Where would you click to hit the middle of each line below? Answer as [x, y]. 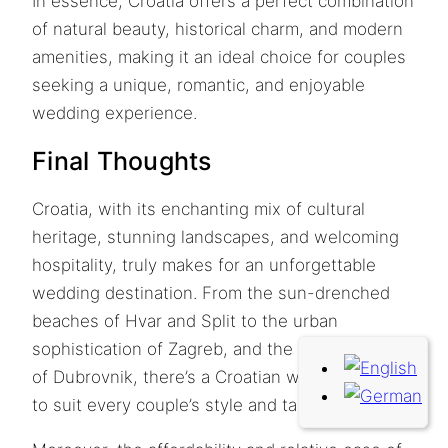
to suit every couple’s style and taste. [179, 405]
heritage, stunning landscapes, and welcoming [215, 237]
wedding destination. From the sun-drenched [211, 293]
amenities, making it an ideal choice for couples [219, 56]
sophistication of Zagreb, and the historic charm [220, 349]
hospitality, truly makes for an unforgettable [204, 265]
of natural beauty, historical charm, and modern [217, 28]
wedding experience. [114, 112]
